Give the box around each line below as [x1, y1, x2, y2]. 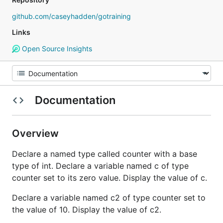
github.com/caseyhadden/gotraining [12, 12, 131, 20]
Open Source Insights [19, 44, 92, 53]
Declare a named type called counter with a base [12, 149, 197, 159]
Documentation [32, 94, 118, 107]
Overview [12, 127, 61, 139]
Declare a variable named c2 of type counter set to [12, 193, 206, 203]
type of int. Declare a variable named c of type [12, 161, 189, 171]
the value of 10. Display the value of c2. [12, 205, 161, 215]
